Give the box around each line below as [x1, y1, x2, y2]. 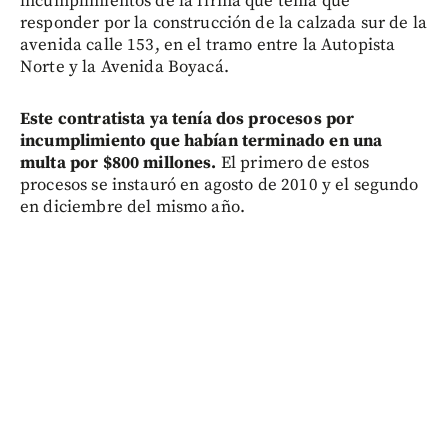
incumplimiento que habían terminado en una [20, 130, 383, 152]
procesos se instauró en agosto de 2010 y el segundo [20, 174, 419, 196]
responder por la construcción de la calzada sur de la [20, 12, 427, 34]
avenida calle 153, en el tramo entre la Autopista [20, 34, 396, 56]
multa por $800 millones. [20, 152, 217, 174]
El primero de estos [216, 152, 370, 174]
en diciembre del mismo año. [20, 196, 246, 218]
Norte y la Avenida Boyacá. [20, 56, 229, 78]
